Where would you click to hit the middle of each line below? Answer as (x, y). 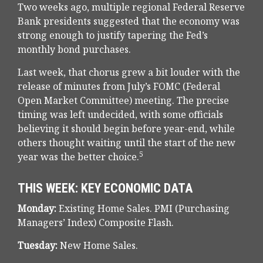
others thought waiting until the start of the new (127, 143)
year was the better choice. (78, 157)
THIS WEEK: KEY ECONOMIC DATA (105, 188)
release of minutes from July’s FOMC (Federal (119, 87)
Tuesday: (38, 246)
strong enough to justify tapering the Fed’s (113, 36)
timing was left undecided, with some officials (120, 115)
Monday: (37, 209)
